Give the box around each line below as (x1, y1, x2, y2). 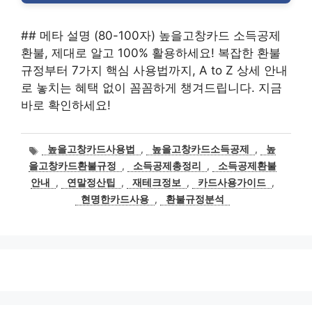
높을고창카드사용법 (47, 143, 136, 155)
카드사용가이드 (198, 177, 266, 189)
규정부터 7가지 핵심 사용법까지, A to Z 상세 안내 (21, 63, 288, 77)
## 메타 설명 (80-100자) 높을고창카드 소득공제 (21, 29, 281, 42)
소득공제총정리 (133, 160, 201, 172)
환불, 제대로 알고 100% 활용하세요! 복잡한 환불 (21, 46, 281, 60)
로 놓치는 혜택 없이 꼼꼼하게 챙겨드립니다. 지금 (21, 81, 282, 95)
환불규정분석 (166, 194, 224, 205)
